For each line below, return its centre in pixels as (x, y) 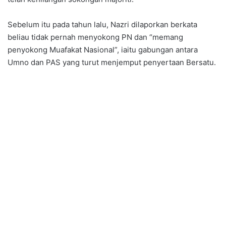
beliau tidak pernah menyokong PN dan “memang (95, 37)
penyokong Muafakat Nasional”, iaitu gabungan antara (103, 50)
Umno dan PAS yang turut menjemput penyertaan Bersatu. (112, 63)
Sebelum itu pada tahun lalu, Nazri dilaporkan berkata (102, 25)
